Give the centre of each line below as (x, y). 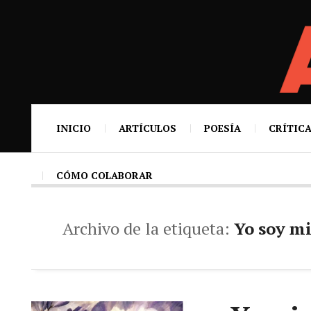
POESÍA (222, 128)
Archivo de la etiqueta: (148, 228)
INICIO (74, 128)
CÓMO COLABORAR (104, 175)
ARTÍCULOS (148, 128)
